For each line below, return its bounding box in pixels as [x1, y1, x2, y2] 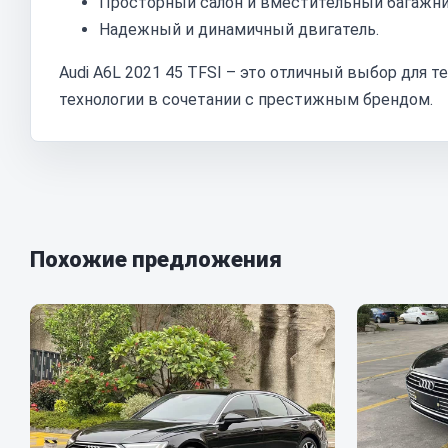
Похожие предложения [30, 247, 282, 272]
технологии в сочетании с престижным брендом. [59, 90, 433, 109]
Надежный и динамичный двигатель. [99, 20, 379, 39]
